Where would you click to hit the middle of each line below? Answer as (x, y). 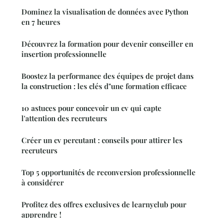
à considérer (43, 182)
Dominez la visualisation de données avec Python (105, 11)
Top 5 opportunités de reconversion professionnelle (109, 172)
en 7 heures (41, 22)
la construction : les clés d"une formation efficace (104, 86)
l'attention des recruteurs (64, 118)
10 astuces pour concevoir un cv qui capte (91, 108)
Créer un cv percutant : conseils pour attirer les (102, 140)
